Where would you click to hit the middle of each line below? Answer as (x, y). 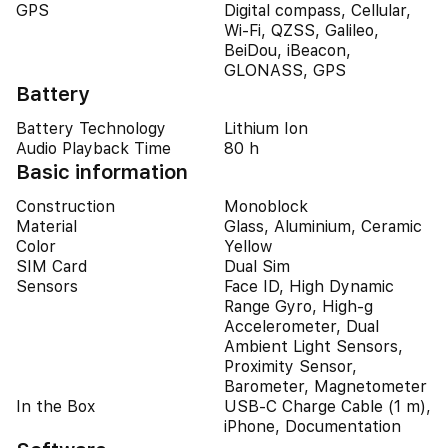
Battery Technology (91, 128)
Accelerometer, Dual (301, 326)
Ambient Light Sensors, (313, 346)
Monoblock (266, 206)
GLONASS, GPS (285, 70)
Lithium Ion (266, 128)
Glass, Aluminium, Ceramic (323, 226)
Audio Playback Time (93, 148)
